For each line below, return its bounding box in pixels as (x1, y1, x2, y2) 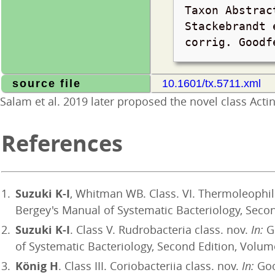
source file (12, 77, 81, 90)
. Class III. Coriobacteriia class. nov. (58, 258, 242, 273)
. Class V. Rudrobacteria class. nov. (70, 222, 251, 237)
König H (15, 258, 58, 274)
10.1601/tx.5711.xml (162, 77, 261, 90)
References (1, 128, 123, 158)
